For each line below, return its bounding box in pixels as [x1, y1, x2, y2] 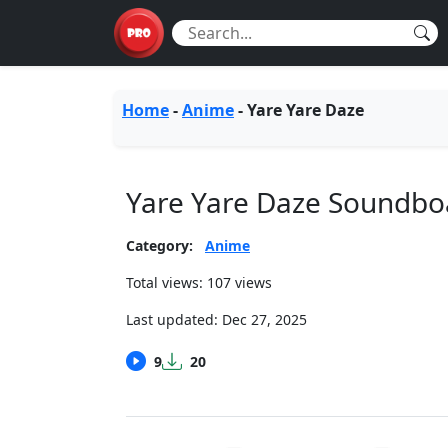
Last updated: [126, 310, 222, 329]
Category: [126, 236, 193, 255]
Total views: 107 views [126, 273, 272, 292]
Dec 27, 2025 [222, 310, 307, 329]
